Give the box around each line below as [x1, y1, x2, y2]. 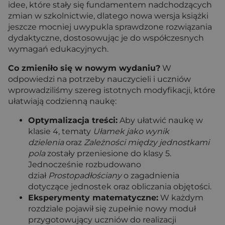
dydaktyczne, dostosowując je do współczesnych [8, 33, 204, 43]
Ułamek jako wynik [93, 127, 169, 136]
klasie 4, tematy [28, 127, 93, 136]
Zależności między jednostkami [84, 138, 209, 147]
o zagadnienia [122, 171, 179, 180]
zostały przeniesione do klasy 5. [45, 149, 171, 158]
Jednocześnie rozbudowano [28, 160, 141, 169]
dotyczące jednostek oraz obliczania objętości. [28, 182, 211, 191]
